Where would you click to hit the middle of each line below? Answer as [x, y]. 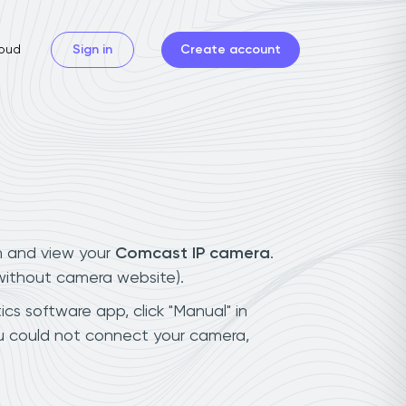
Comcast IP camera [193, 253]
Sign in [92, 49]
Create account [231, 49]
